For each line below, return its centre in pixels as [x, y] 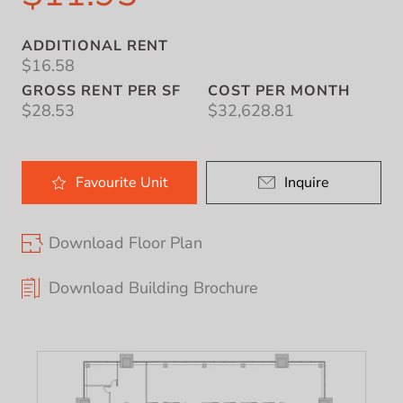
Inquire [307, 182]
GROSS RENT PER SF [102, 91]
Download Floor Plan [125, 243]
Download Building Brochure [153, 288]
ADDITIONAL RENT [95, 46]
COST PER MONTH [279, 91]
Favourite [107, 182]
